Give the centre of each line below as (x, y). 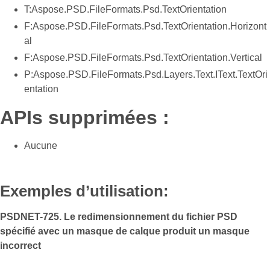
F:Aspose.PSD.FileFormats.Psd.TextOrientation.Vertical (143, 58)
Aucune (41, 146)
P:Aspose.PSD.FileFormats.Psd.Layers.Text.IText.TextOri (146, 74)
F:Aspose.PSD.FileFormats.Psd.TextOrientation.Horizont (145, 26)
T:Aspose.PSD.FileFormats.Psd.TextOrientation (125, 9)
